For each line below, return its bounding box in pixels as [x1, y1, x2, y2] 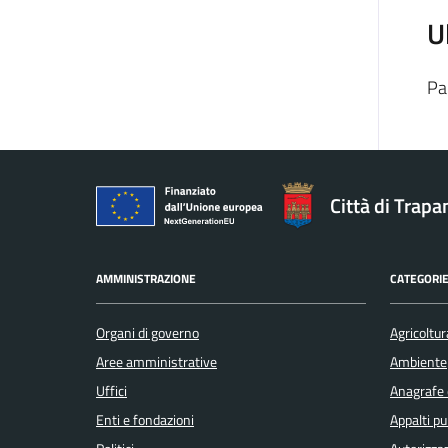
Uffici [96, 379, 127, 402]
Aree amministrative [96, 350, 217, 373]
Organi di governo [96, 321, 199, 344]
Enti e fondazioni [96, 408, 194, 431]
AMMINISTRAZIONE [96, 269, 196, 289]
